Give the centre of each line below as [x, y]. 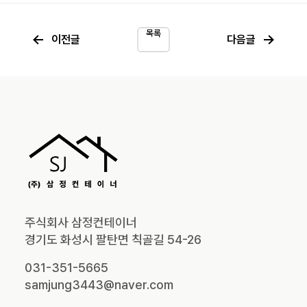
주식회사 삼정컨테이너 [81, 222]
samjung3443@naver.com [99, 284]
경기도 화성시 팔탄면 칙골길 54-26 [113, 239]
